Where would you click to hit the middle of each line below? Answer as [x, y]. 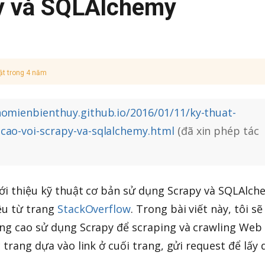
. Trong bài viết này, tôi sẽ [197, 209]
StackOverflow [94, 209]
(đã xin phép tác [216, 131]
